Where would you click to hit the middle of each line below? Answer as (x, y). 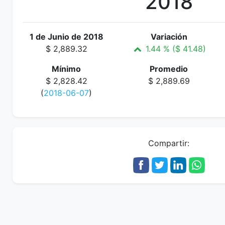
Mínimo (66, 69)
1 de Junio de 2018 (66, 37)
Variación (169, 37)
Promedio (169, 69)
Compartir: (169, 143)
